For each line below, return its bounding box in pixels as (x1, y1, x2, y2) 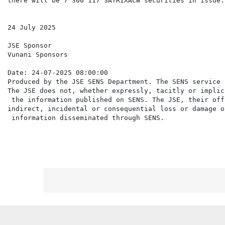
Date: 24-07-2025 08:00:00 (8, 69, 108, 77)
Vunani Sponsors (8, 51, 68, 59)
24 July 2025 (8, 24, 56, 32)
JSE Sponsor (8, 42, 52, 50)
